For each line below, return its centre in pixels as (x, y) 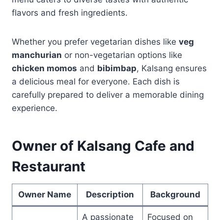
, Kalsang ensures (172, 68)
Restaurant (49, 166)
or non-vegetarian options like (122, 55)
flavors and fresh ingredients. (70, 13)
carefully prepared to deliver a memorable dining (108, 95)
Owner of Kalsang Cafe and (103, 146)
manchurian (37, 55)
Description (110, 194)
